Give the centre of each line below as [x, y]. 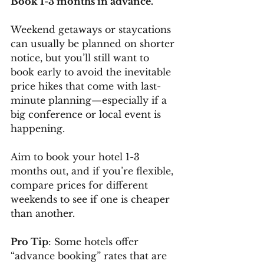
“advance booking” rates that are [90, 255]
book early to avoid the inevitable [92, 72]
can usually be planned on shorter [94, 43]
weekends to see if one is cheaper [92, 199]
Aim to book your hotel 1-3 [77, 156]
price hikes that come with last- [86, 86]
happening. [38, 128]
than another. [43, 213]
